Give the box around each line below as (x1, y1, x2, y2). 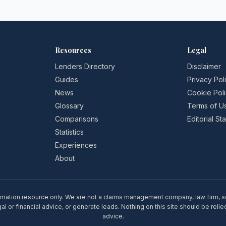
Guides (54, 75, 78, 84)
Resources (54, 45, 91, 55)
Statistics (54, 128, 84, 136)
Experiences (54, 141, 97, 149)
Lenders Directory (54, 62, 115, 71)
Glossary (54, 101, 84, 110)
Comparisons (54, 115, 98, 123)
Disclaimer (187, 62, 221, 71)
